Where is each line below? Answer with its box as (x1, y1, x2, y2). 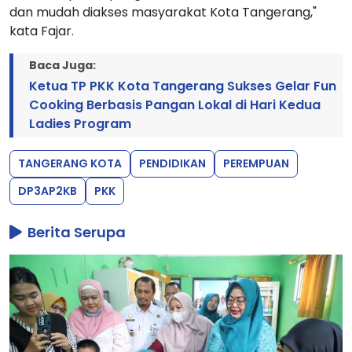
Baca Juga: (29, 57, 96, 73)
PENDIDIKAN (139, 155, 206, 171)
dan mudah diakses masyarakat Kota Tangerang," (9, 2, 317, 21)
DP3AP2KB (18, 182, 77, 199)
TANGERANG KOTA (18, 155, 122, 171)
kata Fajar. (9, 21, 74, 40)
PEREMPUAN (223, 155, 289, 171)
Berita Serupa (24, 222, 126, 242)
